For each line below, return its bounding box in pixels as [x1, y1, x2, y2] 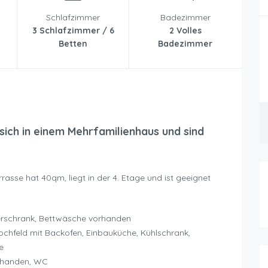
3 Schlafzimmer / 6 [32, 25, 114, 36]
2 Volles [169, 25, 202, 36]
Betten [59, 38, 87, 50]
